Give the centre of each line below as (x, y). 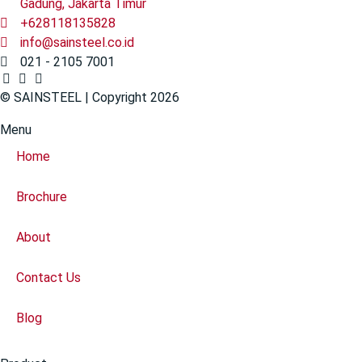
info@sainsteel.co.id (77, 42)
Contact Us (48, 277)
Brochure (42, 196)
